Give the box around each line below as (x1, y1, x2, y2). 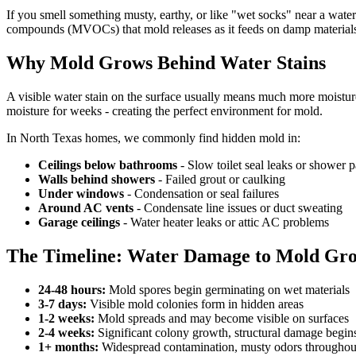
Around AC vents (38, 201, 133, 215)
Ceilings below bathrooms (38, 158, 177, 172)
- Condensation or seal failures (124, 187, 279, 201)
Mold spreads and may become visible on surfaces (95, 311, 349, 325)
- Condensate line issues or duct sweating (133, 201, 342, 215)
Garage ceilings (38, 215, 120, 230)
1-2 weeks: (38, 311, 95, 325)
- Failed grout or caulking (155, 172, 285, 187)
